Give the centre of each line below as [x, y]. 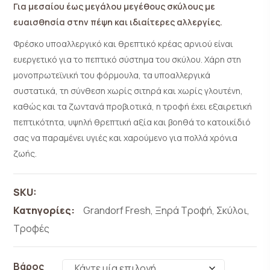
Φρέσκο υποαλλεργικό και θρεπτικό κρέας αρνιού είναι [124, 43]
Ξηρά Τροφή [184, 210]
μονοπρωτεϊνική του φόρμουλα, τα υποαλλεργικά [112, 75]
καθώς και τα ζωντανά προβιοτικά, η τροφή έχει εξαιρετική [133, 106]
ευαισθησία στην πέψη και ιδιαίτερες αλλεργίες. [118, 22]
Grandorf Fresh [117, 210]
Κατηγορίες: [44, 210]
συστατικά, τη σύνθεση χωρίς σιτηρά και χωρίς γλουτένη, [128, 90]
